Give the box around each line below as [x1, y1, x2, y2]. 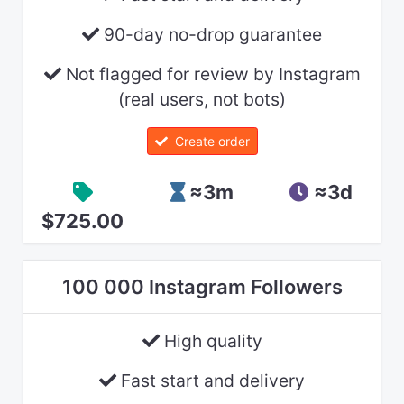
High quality [159, 329, 262, 352]
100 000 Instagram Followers [61, 274, 343, 298]
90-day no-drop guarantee [99, 23, 322, 46]
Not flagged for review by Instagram [60, 63, 361, 86]
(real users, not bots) [118, 88, 286, 111]
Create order [167, 133, 250, 149]
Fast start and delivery [116, 369, 305, 391]
